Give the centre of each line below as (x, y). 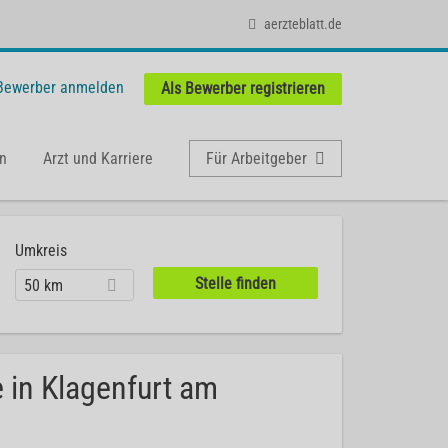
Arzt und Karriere (98, 158)
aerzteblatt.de (303, 23)
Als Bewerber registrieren (243, 89)
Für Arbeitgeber (256, 158)
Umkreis (41, 250)
